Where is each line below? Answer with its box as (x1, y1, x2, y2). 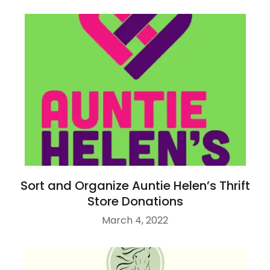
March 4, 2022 (102, 213, 168, 228)
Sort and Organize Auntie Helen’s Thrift (20, 177, 250, 195)
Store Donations (87, 193, 183, 210)
